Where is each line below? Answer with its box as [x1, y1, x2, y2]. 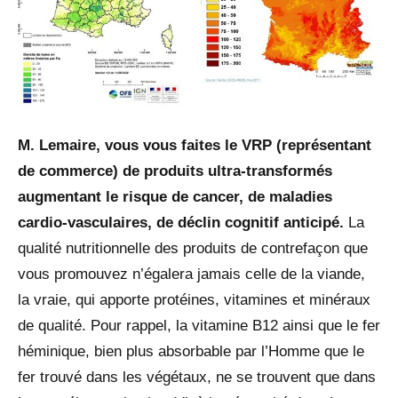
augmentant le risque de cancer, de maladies [18, 188, 332, 206]
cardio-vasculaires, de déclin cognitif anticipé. [18, 214, 348, 232]
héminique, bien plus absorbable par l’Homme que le [18, 343, 364, 361]
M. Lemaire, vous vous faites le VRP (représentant [18, 137, 371, 155]
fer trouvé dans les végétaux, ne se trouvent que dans [18, 369, 376, 386]
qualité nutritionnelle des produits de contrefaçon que [18, 240, 368, 258]
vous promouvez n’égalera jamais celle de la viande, [18, 266, 365, 283]
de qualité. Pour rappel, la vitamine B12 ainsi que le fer [18, 317, 380, 335]
